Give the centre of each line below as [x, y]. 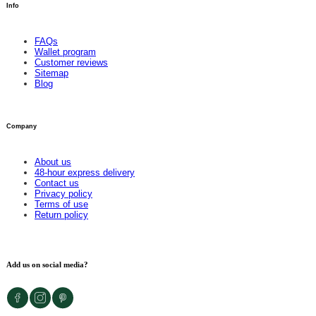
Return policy [61, 214]
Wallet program [65, 52]
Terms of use [61, 204]
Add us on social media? [47, 264]
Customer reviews [71, 63]
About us [53, 162]
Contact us [57, 183]
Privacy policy [63, 193]
